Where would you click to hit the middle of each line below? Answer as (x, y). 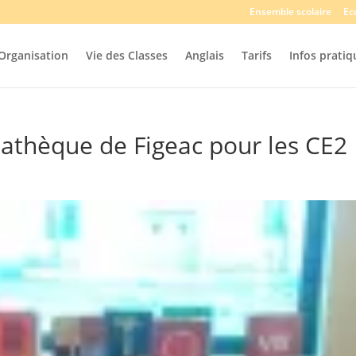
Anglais (204, 55)
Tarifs (256, 55)
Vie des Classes (126, 55)
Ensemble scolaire (290, 12)
